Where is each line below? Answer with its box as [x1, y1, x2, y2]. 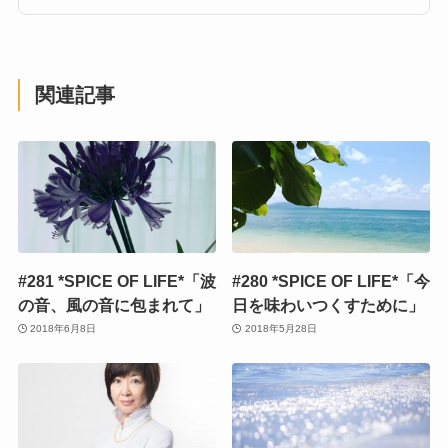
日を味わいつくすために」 [232, 295, 425, 314]
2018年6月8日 [30, 323, 97, 335]
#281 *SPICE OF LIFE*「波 [17, 271, 216, 290]
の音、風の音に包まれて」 [17, 295, 210, 314]
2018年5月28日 [244, 323, 317, 335]
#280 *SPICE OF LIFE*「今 [232, 271, 431, 290]
